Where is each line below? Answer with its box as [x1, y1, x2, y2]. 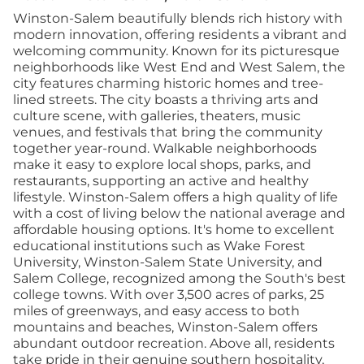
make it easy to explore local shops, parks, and [13, 157, 311, 172]
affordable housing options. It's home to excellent [13, 222, 335, 237]
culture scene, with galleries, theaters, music [13, 108, 301, 123]
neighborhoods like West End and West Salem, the [13, 59, 345, 75]
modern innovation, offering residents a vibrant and [13, 27, 347, 42]
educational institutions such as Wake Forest [13, 238, 305, 253]
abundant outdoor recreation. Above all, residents [13, 336, 335, 351]
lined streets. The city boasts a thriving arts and [13, 92, 318, 107]
